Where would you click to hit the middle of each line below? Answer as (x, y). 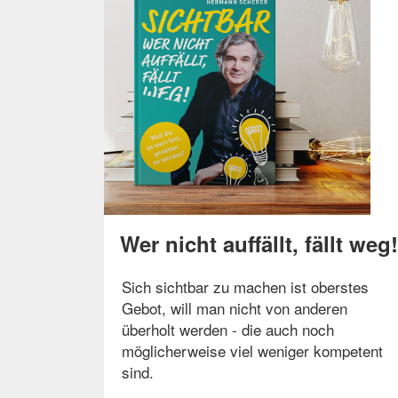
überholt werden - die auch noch (228, 330)
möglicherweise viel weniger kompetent (252, 351)
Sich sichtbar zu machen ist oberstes (245, 287)
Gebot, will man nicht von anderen (235, 308)
